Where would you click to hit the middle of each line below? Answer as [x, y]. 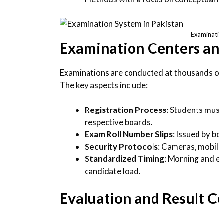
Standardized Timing [124, 158]
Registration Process [125, 109]
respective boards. [119, 122]
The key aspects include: [104, 85]
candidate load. [113, 171]
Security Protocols [121, 146]
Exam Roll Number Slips [129, 134]
